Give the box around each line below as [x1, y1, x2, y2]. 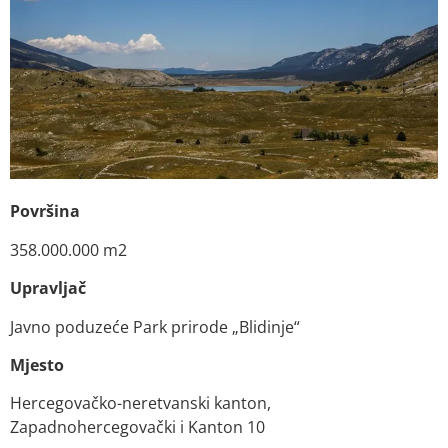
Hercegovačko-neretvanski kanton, [10, 392, 271, 415]
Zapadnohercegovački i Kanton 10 [10, 416, 265, 439]
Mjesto [10, 353, 64, 376]
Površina [10, 200, 80, 223]
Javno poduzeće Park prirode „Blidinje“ [10, 315, 300, 338]
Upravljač [10, 277, 86, 300]
